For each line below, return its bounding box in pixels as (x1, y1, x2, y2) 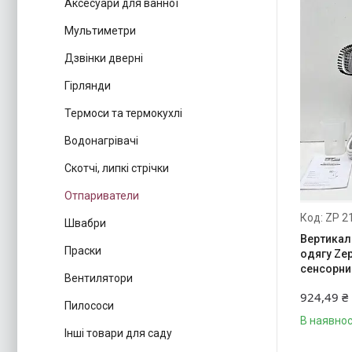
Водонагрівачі (64, 134, 138, 147)
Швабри (64, 217, 106, 229)
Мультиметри (64, 24, 136, 37)
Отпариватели (64, 189, 139, 202)
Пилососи (64, 299, 114, 312)
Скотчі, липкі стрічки (64, 162, 169, 174)
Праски (64, 244, 101, 257)
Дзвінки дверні (64, 52, 143, 64)
